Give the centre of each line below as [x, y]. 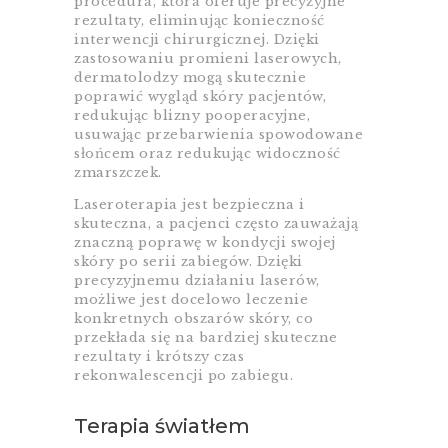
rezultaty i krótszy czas [159, 357]
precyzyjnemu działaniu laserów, [197, 281]
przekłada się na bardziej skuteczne [206, 338]
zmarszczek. [118, 173]
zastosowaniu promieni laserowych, [208, 59]
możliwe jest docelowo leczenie [191, 300]
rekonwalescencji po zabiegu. [183, 376]
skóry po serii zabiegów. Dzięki [188, 262]
